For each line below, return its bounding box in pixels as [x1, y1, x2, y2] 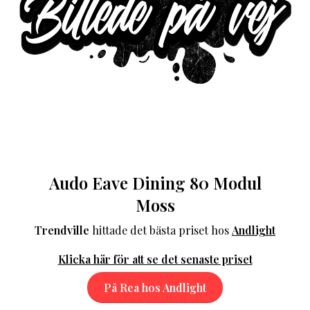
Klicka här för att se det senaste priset [57, 251, 253, 266]
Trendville [35, 222, 89, 237]
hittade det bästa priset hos [89, 222, 232, 237]
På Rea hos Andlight [104, 280, 206, 295]
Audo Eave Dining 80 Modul [48, 171, 262, 194]
